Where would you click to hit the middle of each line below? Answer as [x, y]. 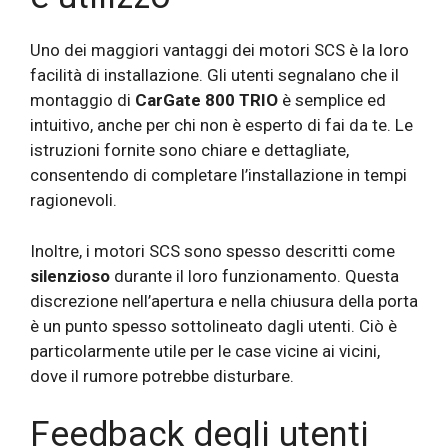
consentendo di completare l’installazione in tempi [218, 175]
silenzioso [70, 275]
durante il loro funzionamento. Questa [254, 275]
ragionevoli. [73, 200]
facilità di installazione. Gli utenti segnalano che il [214, 75]
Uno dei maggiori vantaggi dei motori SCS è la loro [219, 50]
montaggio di [82, 100]
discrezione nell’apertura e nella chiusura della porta [224, 300]
